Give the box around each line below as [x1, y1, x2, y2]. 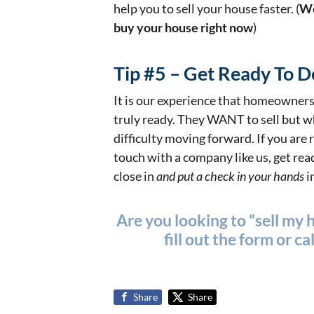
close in [114, 168, 156, 184]
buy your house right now [114, 20, 253, 36]
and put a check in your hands [156, 168, 304, 184]
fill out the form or [163, 230, 294, 250]
